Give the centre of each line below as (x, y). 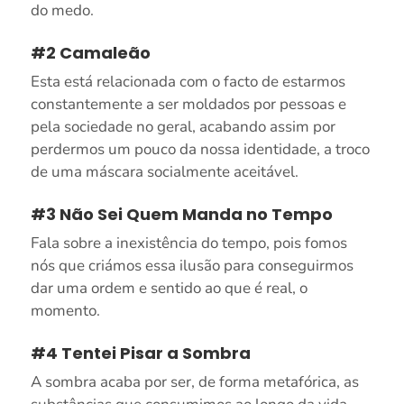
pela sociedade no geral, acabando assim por (183, 126)
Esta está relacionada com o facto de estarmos (188, 81)
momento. (65, 310)
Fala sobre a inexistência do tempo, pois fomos (188, 243)
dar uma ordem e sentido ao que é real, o (169, 288)
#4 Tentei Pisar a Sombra (140, 353)
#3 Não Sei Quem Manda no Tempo (181, 214)
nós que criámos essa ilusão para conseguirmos (192, 265)
